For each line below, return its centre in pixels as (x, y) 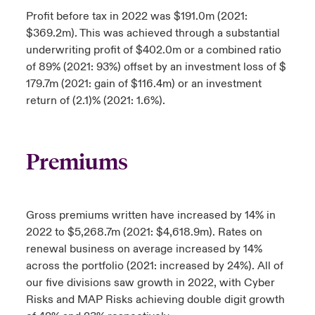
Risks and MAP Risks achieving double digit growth (155, 300)
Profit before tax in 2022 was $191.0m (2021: (136, 17)
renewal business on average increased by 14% (144, 249)
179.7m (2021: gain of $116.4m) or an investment (143, 84)
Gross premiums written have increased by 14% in (150, 216)
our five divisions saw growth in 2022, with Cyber (150, 283)
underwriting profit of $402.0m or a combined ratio (153, 50)
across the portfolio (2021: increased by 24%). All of (154, 266)
